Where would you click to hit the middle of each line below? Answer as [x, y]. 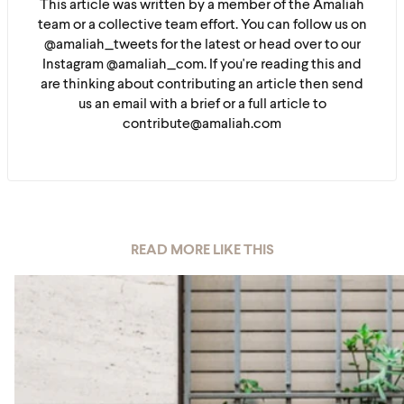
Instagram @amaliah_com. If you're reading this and [202, 65]
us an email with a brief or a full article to [202, 105]
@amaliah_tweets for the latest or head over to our [202, 45]
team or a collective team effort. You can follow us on [202, 25]
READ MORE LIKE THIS [202, 251]
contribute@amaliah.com [202, 124]
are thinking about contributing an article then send [202, 85]
